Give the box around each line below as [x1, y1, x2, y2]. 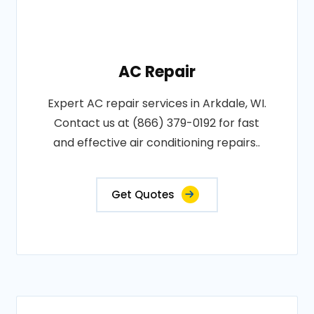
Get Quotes [111, 187, 175, 202]
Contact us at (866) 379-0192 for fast [54, 115, 260, 131]
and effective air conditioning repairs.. [53, 135, 261, 151]
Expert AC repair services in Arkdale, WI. [47, 95, 266, 111]
